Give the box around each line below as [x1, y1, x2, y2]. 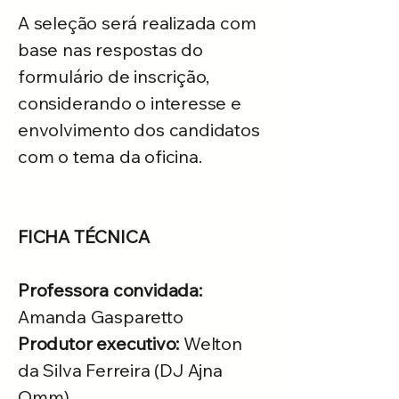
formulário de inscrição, [18, 65, 210, 87]
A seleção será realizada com [18, 12, 256, 34]
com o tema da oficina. [18, 145, 202, 167]
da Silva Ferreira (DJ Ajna [18, 359, 223, 381]
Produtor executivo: [18, 332, 183, 354]
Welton [183, 332, 242, 354]
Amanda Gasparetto [18, 305, 183, 328]
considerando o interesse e [18, 92, 241, 114]
